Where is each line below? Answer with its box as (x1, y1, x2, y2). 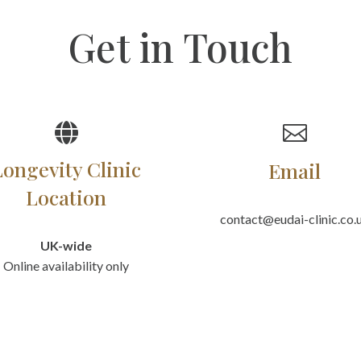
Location (26, 184, 107, 211)
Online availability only (3, 258, 130, 274)
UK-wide (40, 238, 93, 254)
